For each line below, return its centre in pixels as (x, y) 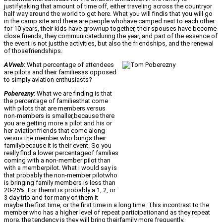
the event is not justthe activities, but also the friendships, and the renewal (109, 44)
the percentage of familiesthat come (56, 101)
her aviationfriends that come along (55, 131)
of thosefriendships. (33, 51)
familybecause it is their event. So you (58, 146)
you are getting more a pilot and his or (58, 123)
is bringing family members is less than (60, 183)
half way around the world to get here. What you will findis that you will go (108, 14)
